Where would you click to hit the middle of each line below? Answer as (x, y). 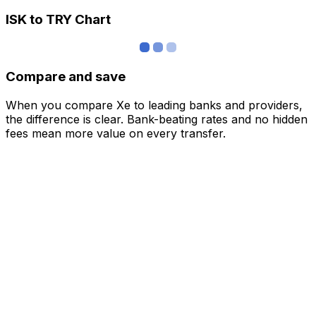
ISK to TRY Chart (58, 20)
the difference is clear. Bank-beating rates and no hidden (157, 119)
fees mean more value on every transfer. (116, 133)
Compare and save (66, 76)
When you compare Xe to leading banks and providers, (154, 105)
